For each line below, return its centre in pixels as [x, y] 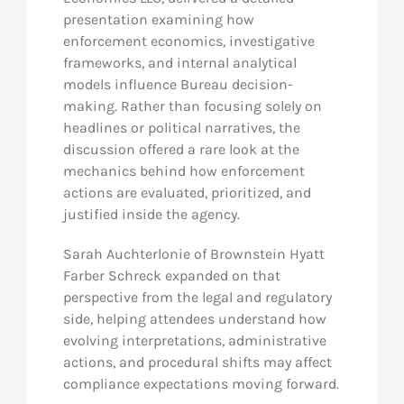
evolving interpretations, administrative [194, 340]
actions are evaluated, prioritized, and [187, 193]
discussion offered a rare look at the [181, 149]
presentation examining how [158, 19]
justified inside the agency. [151, 214]
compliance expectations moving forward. [201, 384]
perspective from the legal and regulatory [197, 297]
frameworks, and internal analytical [179, 63]
